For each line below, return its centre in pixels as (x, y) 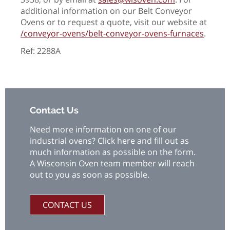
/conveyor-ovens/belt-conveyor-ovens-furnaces (112, 33)
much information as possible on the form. (113, 152)
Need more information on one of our (103, 129)
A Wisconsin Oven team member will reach (112, 163)
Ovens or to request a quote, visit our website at (114, 22)
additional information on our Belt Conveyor (106, 11)
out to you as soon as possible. (90, 174)
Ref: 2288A (41, 51)
